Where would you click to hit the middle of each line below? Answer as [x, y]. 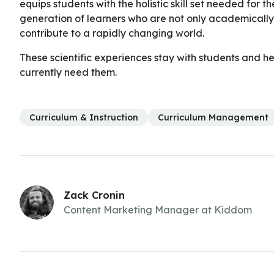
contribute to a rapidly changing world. [112, 33]
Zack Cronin [94, 195]
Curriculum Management [213, 118]
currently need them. [68, 72]
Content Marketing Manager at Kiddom [158, 210]
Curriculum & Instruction [84, 118]
